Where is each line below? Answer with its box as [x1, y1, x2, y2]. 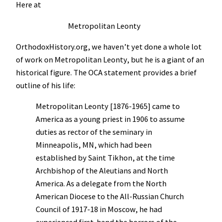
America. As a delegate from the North [36, 178, 166, 189]
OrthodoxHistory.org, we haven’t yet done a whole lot [16, 41, 202, 52]
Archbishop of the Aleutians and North [36, 166, 168, 176]
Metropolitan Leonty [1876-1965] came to [36, 101, 180, 111]
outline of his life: [16, 80, 75, 90]
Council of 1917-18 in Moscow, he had [36, 204, 162, 215]
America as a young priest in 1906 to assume [36, 114, 185, 124]
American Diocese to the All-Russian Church [36, 191, 184, 202]
